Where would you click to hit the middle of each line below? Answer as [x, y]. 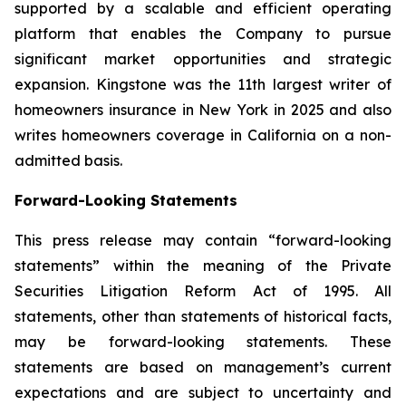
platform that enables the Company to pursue [203, 34]
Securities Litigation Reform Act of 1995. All [203, 291]
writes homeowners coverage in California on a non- [203, 135]
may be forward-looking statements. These [203, 342]
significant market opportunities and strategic [203, 59]
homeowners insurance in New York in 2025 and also [203, 110]
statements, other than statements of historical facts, [203, 316]
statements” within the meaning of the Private [203, 266]
